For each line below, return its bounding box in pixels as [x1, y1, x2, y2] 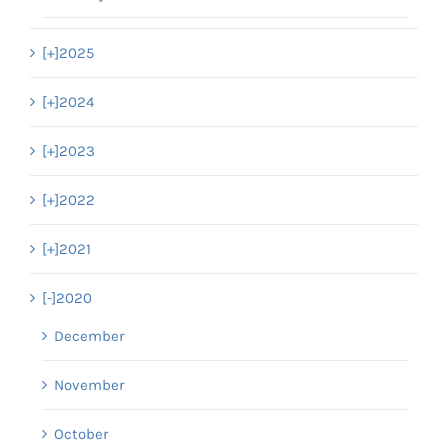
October [54, 424, 108, 443]
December [54, 326, 124, 345]
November [54, 375, 124, 394]
